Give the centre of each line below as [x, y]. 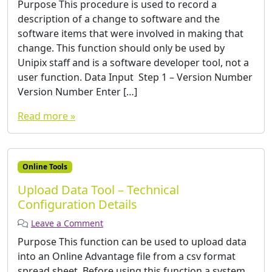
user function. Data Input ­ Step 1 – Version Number [135, 77]
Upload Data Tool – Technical [98, 190]
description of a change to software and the [119, 19]
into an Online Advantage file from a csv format [127, 257]
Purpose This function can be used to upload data [132, 242]
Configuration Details [77, 205]
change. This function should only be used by [121, 48]
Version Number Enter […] [77, 92]
